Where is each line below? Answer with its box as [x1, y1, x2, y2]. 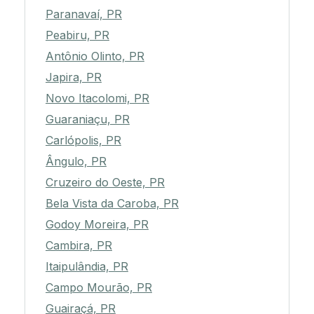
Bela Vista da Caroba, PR [46, 196, 179, 211]
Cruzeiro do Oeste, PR [46, 175, 165, 190]
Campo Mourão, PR [46, 280, 152, 295]
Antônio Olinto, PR [46, 49, 144, 64]
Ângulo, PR [46, 154, 107, 169]
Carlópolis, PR [46, 133, 121, 148]
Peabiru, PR [46, 28, 109, 43]
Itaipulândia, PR [46, 259, 128, 274]
